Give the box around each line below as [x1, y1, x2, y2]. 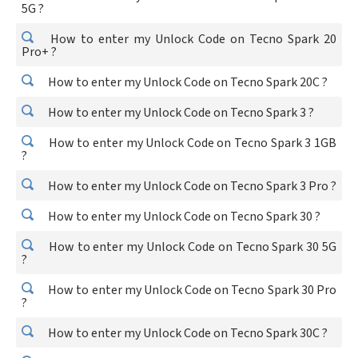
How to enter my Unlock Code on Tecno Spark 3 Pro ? [46, 177, 336, 195]
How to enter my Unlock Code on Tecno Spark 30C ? [46, 324, 328, 342]
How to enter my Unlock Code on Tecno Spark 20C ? [46, 74, 328, 91]
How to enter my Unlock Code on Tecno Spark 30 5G [46, 238, 336, 256]
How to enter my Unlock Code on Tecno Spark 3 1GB [46, 134, 336, 152]
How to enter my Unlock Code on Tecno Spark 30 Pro [46, 281, 336, 299]
